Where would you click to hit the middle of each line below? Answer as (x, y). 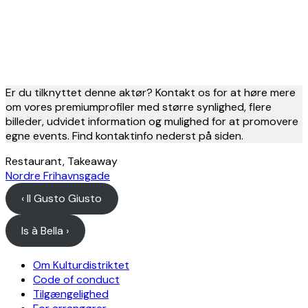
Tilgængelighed (71, 294)
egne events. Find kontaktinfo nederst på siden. (124, 135)
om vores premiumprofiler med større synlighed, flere (139, 107)
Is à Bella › (45, 230)
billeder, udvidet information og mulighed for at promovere (152, 121)
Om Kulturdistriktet (81, 265)
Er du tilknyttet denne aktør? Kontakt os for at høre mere (151, 92)
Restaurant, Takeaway (62, 161)
